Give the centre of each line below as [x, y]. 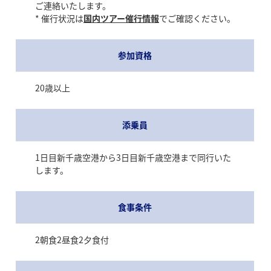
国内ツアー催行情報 [121, 18]
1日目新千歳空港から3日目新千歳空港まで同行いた [133, 157]
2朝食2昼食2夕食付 [72, 239]
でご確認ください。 [197, 18]
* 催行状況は [59, 18]
